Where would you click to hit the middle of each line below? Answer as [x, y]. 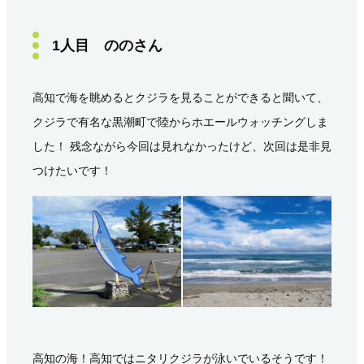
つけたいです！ [72, 171]
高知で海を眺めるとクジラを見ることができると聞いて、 [180, 97]
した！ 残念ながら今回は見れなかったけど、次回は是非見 [182, 146]
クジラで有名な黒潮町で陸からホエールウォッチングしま [180, 122]
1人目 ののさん [107, 45]
